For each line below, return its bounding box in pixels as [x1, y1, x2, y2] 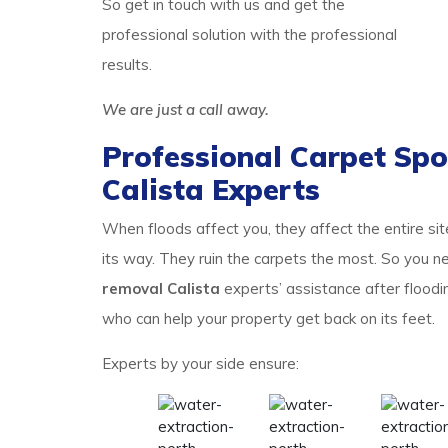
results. [102, 55, 152, 74]
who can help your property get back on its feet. [102, 309, 435, 328]
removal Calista [102, 279, 224, 298]
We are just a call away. [102, 100, 269, 119]
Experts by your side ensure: [102, 354, 299, 373]
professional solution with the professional [102, 25, 397, 44]
